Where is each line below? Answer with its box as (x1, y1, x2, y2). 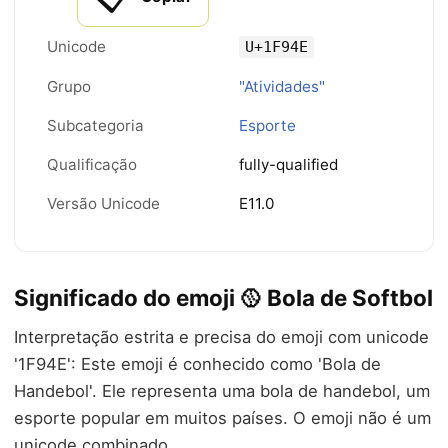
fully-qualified (239, 155, 338, 174)
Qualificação (47, 155, 137, 174)
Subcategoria (47, 116, 144, 135)
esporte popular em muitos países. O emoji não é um (14, 408, 431, 428)
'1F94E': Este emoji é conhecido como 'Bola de (14, 354, 381, 374)
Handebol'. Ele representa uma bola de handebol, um (14, 381, 430, 401)
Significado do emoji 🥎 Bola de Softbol (14, 284, 433, 311)
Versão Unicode (47, 194, 160, 213)
